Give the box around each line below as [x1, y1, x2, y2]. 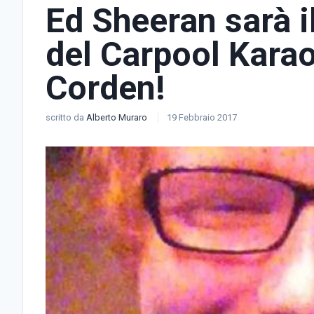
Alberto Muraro [86, 112, 149, 123]
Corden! [46, 68, 165, 108]
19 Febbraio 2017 [167, 112, 237, 123]
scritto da [46, 112, 86, 123]
